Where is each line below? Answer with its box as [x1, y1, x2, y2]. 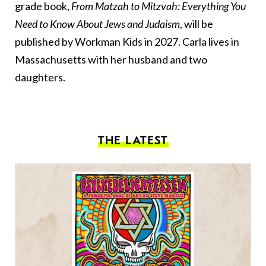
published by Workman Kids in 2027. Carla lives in [15, 35, 239, 49]
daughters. [15, 71, 65, 84]
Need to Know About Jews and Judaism [15, 17, 180, 31]
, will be [180, 17, 213, 31]
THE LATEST [97, 134, 169, 148]
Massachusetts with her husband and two [15, 53, 207, 66]
